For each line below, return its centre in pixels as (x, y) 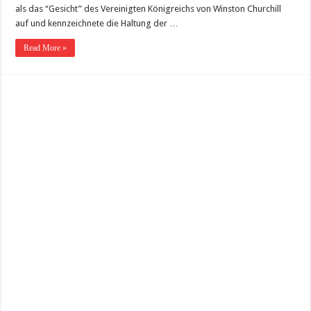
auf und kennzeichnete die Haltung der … (97, 23)
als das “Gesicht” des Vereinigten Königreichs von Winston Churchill (149, 8)
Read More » (45, 48)
